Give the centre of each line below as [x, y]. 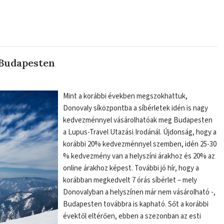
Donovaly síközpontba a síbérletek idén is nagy [136, 108]
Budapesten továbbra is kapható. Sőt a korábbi [136, 204]
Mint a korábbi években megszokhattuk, [125, 96]
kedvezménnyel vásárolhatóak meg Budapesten [138, 120]
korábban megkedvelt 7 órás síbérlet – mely [130, 180]
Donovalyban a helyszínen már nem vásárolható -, [139, 192]
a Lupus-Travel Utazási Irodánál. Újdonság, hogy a [140, 132]
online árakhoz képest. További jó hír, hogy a [131, 168]
